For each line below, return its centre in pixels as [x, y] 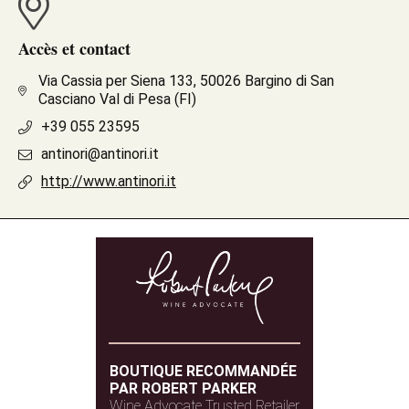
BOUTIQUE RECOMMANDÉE [203, 371]
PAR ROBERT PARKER [183, 388]
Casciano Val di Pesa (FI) [117, 99]
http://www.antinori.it [109, 181]
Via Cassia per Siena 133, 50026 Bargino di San [186, 81]
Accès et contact [74, 48]
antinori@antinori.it [100, 154]
